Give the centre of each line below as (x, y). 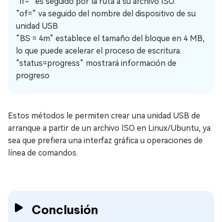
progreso (33, 76)
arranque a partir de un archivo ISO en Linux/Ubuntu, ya (109, 128)
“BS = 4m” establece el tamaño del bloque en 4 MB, (110, 39)
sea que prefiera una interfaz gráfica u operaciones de (105, 141)
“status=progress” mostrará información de (96, 63)
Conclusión (65, 210)
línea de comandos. (43, 153)
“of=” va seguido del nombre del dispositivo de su (106, 14)
